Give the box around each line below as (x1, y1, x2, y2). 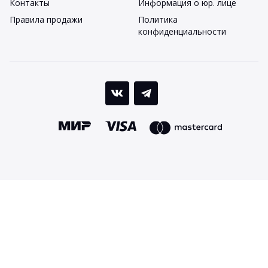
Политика (138, 13, 178, 25)
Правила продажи (10, 13, 83, 25)
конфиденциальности (138, 25, 226, 37)
